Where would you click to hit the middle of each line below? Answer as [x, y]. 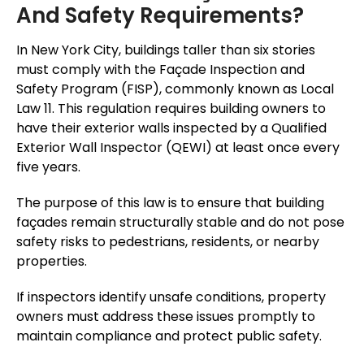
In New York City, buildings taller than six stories [166, 50]
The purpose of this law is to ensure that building [170, 203]
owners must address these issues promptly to [166, 317]
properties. [52, 262]
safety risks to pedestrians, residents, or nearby [168, 242]
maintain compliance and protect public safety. [169, 336]
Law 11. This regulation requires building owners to [171, 109]
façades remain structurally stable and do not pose [180, 223]
